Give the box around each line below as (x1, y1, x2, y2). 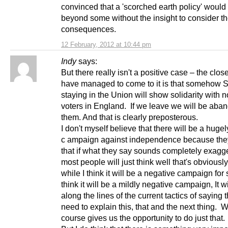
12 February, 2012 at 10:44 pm (61, 41, 151, 49)
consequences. (61, 24, 116, 34)
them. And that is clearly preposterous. (61, 112, 198, 122)
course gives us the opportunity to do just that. (61, 213, 225, 223)
